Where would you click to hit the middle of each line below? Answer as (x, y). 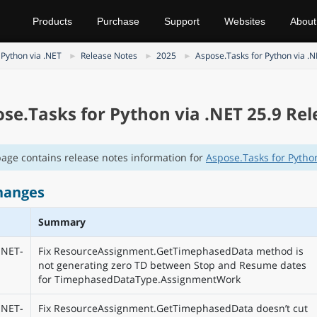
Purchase (118, 21)
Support (182, 21)
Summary (62, 222)
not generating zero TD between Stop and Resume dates (172, 265)
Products (52, 21)
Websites (245, 21)
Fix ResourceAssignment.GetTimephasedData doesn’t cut (173, 308)
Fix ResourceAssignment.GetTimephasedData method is (171, 251)
